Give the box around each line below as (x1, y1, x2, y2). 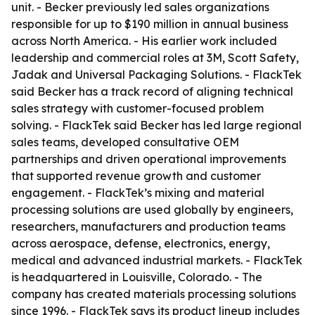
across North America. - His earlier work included (11, 34, 277, 48)
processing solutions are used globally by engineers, (11, 202, 293, 217)
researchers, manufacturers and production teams (11, 219, 285, 233)
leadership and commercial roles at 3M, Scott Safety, (11, 51, 299, 65)
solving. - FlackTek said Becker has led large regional (11, 118, 302, 132)
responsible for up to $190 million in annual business (11, 17, 288, 31)
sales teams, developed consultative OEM (11, 135, 239, 149)
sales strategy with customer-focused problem (11, 101, 264, 115)
